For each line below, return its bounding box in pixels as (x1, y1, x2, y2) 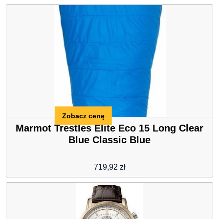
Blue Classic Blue (68, 134, 151, 146)
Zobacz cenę (62, 111, 105, 120)
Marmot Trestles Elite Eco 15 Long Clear (16, 123, 203, 134)
